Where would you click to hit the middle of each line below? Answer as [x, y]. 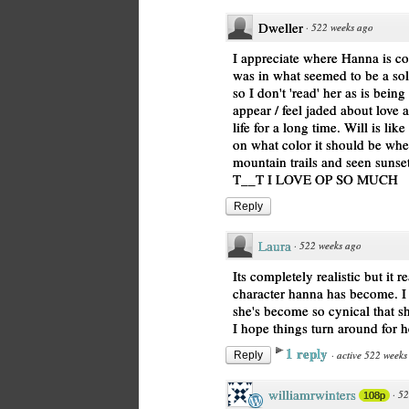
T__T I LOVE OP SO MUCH [315, 179]
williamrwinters [312, 394]
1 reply [309, 353]
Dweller [281, 27]
